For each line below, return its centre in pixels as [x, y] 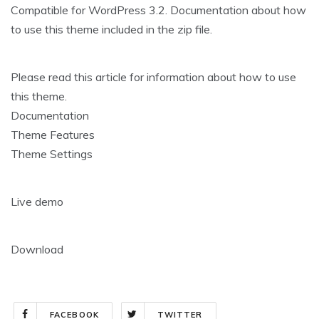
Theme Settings [52, 154]
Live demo [37, 202]
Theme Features [53, 135]
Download [37, 250]
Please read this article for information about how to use [153, 77]
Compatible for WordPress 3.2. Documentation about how [158, 10]
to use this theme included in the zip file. [111, 30]
